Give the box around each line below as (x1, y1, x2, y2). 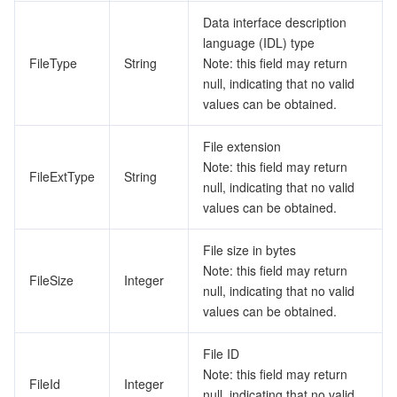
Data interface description (203, 13, 346, 31)
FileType (29, 54, 77, 72)
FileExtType (29, 167, 95, 185)
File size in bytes (203, 241, 296, 259)
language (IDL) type (203, 34, 315, 51)
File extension (203, 137, 281, 155)
